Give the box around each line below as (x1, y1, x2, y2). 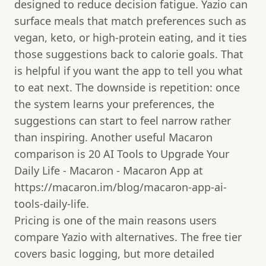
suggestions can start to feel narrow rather (14, 113, 231, 128)
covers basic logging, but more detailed (14, 246, 214, 261)
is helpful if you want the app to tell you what (14, 63, 243, 78)
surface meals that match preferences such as (14, 13, 246, 28)
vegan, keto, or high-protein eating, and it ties (14, 30, 247, 45)
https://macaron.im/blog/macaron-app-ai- (14, 179, 227, 194)
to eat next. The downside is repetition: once (14, 80, 240, 94)
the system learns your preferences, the (14, 96, 214, 111)
